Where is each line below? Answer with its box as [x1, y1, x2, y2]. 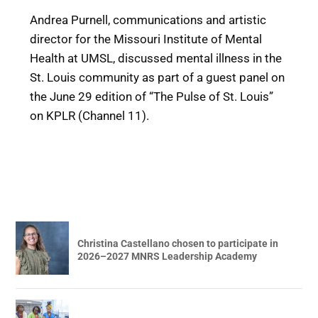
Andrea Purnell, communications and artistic [30, 13, 267, 28]
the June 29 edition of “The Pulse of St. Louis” [30, 89, 274, 104]
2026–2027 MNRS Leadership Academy [77, 250, 258, 262]
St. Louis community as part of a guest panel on [30, 70, 285, 85]
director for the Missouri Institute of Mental [30, 32, 263, 47]
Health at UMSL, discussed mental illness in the [30, 51, 283, 66]
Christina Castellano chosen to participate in [77, 237, 279, 249]
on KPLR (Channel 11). [30, 109, 150, 124]
